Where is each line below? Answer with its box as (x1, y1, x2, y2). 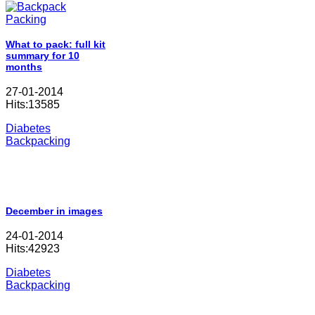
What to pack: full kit (6, 39, 105, 51)
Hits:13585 (6, 98, 60, 110)
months (6, 61, 42, 73)
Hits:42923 (6, 242, 60, 255)
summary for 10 (6, 50, 79, 62)
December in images (6, 205, 103, 217)
